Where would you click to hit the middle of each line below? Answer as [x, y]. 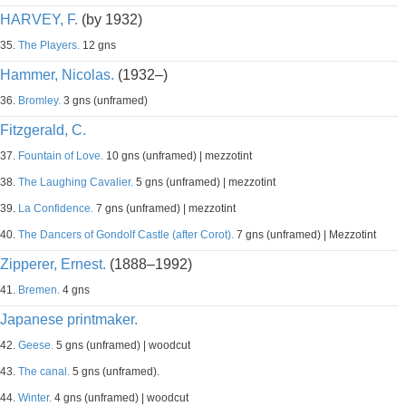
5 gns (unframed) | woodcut [122, 345]
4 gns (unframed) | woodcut [120, 398]
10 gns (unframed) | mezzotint [178, 156]
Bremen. [39, 290]
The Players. [49, 45]
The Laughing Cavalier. [76, 182]
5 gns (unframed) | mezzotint [204, 182]
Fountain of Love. [61, 156]
